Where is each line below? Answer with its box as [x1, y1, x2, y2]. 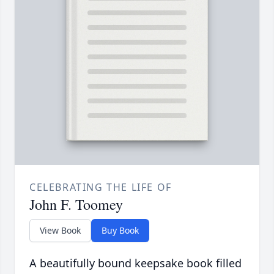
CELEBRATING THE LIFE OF [29, 180, 172, 194]
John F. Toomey [29, 194, 123, 215]
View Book [40, 224, 81, 237]
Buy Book [102, 224, 139, 237]
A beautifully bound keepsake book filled [29, 256, 242, 271]
